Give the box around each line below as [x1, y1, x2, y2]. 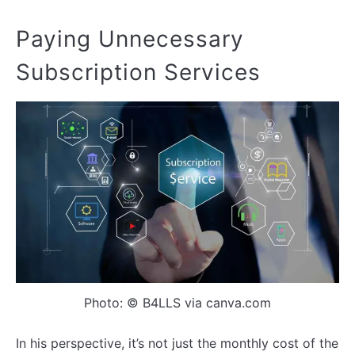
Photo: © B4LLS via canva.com [84, 295, 271, 311]
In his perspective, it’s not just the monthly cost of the [16, 335, 338, 352]
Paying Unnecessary [16, 25, 244, 52]
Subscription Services [16, 58, 261, 86]
